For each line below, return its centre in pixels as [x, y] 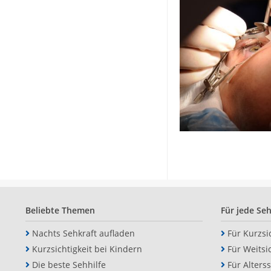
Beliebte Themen [60, 211]
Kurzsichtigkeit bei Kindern [87, 249]
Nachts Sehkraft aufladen [83, 233]
